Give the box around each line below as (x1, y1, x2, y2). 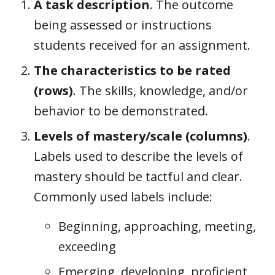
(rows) (34, 82, 73, 99)
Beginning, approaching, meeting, (58, 217, 256, 234)
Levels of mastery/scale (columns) (34, 127, 247, 144)
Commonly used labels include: (34, 188, 212, 205)
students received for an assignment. (34, 36, 250, 53)
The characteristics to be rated (34, 61, 231, 79)
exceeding (58, 238, 116, 255)
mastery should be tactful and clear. (34, 168, 242, 185)
